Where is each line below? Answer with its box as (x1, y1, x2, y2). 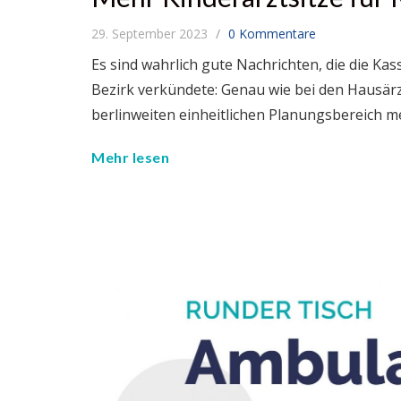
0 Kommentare (228, 25, 316, 42)
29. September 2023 (91, 25, 211, 42)
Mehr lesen (91, 149, 169, 166)
